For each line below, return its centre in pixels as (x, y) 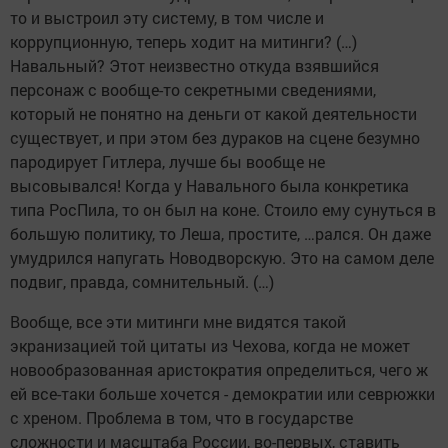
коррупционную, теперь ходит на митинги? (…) (183, 42)
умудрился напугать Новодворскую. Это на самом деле (222, 258)
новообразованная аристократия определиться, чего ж (219, 370)
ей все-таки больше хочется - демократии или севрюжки (222, 394)
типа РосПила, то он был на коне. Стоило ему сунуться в (223, 210)
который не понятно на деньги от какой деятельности (213, 114)
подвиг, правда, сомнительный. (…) (142, 282)
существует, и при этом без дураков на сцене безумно (215, 138)
